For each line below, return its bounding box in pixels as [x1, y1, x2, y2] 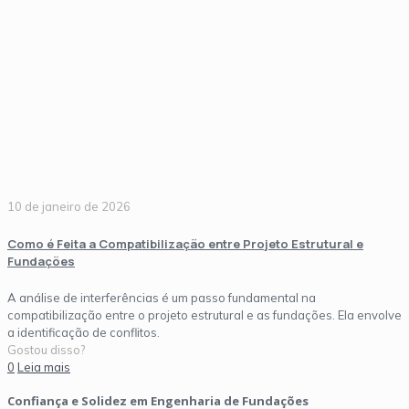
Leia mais [17, 360, 70, 375]
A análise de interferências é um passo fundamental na [7, 290, 316, 306]
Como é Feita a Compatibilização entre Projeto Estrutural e [7, 235, 363, 252]
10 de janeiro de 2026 [7, 198, 131, 214]
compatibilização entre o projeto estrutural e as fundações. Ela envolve [7, 308, 402, 323]
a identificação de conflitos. [7, 325, 160, 341]
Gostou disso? [7, 342, 85, 358]
